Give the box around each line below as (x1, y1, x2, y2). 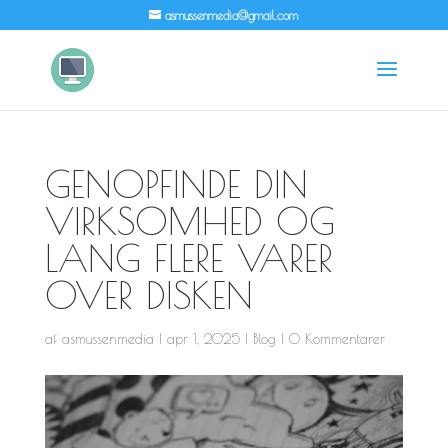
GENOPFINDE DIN (44, 162, 308, 206)
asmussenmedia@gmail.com (165, 8, 299, 22)
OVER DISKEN (44, 273, 253, 317)
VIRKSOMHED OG (44, 199, 335, 243)
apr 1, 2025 (166, 331, 240, 347)
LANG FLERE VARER (44, 236, 333, 280)
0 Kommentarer (288, 331, 385, 347)
